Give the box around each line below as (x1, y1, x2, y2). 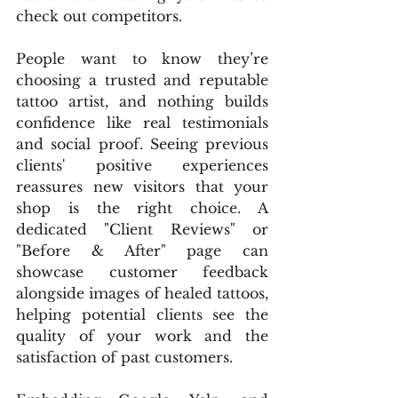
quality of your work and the (16, 327, 268, 345)
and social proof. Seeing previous (16, 135, 268, 153)
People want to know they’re (16, 50, 268, 68)
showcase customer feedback (16, 263, 268, 281)
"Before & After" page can (16, 242, 268, 259)
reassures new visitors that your (16, 178, 268, 195)
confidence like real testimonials (16, 114, 268, 131)
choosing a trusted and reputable (16, 71, 268, 89)
